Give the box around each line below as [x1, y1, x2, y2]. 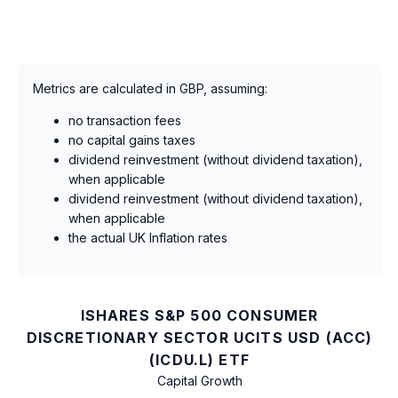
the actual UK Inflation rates [68, 229, 227, 245]
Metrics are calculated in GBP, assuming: [33, 80, 267, 96]
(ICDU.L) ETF [149, 350, 250, 369]
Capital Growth [156, 372, 243, 388]
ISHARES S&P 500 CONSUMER [80, 306, 319, 324]
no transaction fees [68, 112, 181, 128]
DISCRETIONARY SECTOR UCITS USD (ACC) [26, 328, 373, 346]
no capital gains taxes [68, 131, 195, 147]
